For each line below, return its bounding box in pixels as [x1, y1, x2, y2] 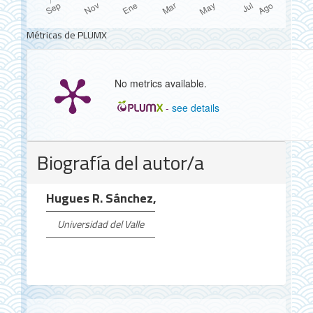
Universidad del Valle [57, 214, 145, 234]
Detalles [25, 132, 99, 172]
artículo [25, 178, 94, 218]
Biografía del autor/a [36, 145, 204, 182]
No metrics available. [114, 76, 207, 91]
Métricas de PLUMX [26, 26, 107, 45]
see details [172, 101, 220, 115]
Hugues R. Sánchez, [46, 186, 156, 210]
